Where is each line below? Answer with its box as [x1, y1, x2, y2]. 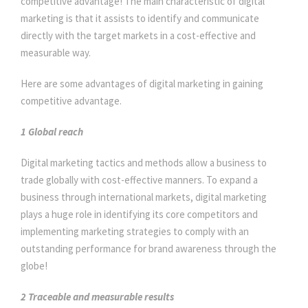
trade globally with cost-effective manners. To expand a [21, 173, 258, 187]
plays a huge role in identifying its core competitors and [21, 208, 258, 221]
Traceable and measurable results [28, 290, 174, 304]
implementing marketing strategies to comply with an [21, 225, 249, 239]
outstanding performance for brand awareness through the [21, 242, 276, 256]
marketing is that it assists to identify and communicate [21, 12, 259, 25]
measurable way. [21, 46, 91, 60]
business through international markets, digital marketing [21, 190, 267, 204]
